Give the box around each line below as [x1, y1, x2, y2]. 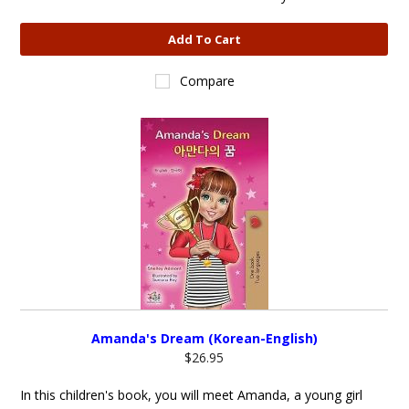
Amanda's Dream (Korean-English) [90, 330, 318, 347]
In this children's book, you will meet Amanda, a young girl [20, 386, 363, 404]
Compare [180, 72, 236, 89]
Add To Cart [167, 31, 241, 47]
